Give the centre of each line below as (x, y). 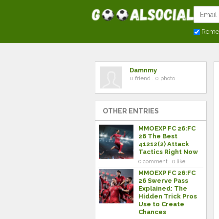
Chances (152, 212)
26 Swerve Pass (163, 181)
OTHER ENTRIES (131, 111)
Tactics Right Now (168, 152)
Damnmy (143, 70)
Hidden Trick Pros (168, 196)
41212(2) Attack (164, 144)
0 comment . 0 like (162, 162)
